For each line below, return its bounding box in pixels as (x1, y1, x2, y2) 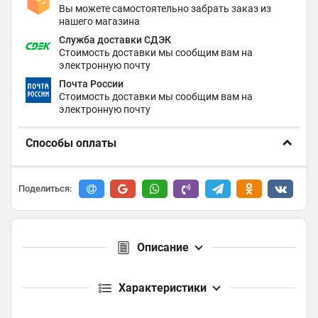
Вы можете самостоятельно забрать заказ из (59, 3, 272, 14)
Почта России (59, 78, 124, 89)
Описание (136, 241, 189, 255)
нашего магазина (59, 16, 141, 27)
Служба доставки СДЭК (59, 34, 172, 45)
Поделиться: (18, 183, 72, 194)
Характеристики (119, 281, 207, 295)
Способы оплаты (26, 136, 116, 150)
